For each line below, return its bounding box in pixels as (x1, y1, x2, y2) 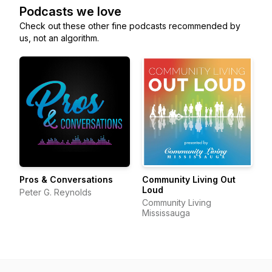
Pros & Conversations (19, 174, 113, 185)
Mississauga (142, 208, 190, 218)
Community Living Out (142, 174, 236, 185)
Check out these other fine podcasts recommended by (19, 21, 240, 31)
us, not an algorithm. (19, 33, 99, 43)
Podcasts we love (19, 4, 121, 19)
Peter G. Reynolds (19, 187, 92, 197)
